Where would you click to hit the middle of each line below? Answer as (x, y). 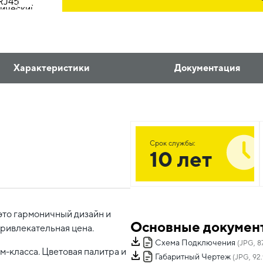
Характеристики (51, 68)
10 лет (181, 159)
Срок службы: (173, 143)
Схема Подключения (195, 243)
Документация (208, 68)
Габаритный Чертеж (193, 257)
